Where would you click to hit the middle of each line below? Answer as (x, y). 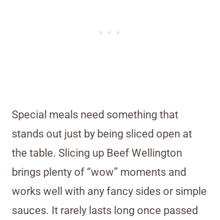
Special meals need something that (95, 115)
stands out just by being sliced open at (102, 134)
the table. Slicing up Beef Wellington (97, 153)
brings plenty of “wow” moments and (99, 172)
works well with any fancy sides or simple (109, 192)
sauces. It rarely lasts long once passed (105, 211)
